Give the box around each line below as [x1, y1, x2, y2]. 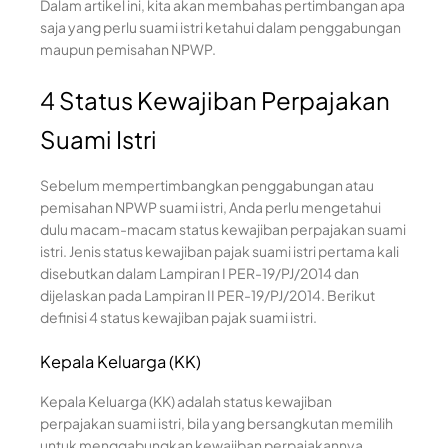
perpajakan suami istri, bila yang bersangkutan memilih [40, 414, 393, 432]
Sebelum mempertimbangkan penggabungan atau [40, 176, 374, 194]
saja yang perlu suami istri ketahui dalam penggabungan [40, 18, 401, 36]
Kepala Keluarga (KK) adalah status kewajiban [40, 392, 332, 410]
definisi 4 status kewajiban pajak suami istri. [40, 308, 317, 326]
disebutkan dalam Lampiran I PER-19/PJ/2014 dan [40, 264, 359, 282]
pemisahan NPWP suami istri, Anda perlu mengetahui [40, 198, 381, 216]
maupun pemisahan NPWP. [40, 40, 216, 58]
